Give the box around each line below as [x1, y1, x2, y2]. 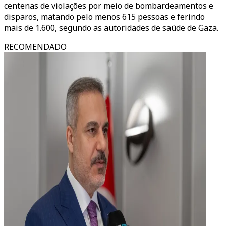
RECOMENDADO [4, 41, 67, 52]
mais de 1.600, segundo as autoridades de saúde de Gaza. [4, 22, 218, 33]
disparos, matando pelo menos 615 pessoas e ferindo [4, 11, 205, 22]
